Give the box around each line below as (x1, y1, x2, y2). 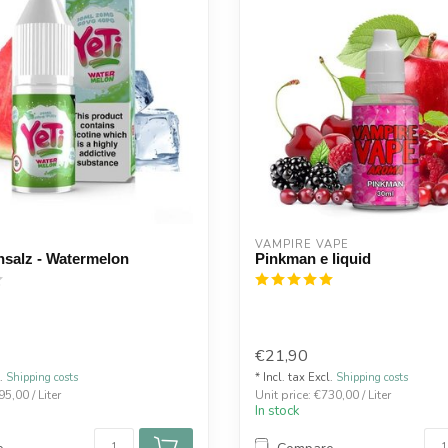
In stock (255, 402, 300, 421)
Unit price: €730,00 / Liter (255, 387, 391, 404)
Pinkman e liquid (255, 250, 371, 267)
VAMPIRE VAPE (255, 237, 349, 252)
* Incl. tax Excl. (255, 370, 336, 386)
